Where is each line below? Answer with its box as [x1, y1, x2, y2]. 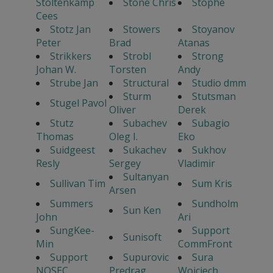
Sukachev [122, 143, 166, 157]
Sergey [108, 157, 141, 171]
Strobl [122, 49, 151, 63]
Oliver [108, 103, 136, 117]
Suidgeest [49, 143, 95, 157]
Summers [49, 197, 93, 211]
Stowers [122, 23, 160, 37]
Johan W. [35, 63, 76, 77]
